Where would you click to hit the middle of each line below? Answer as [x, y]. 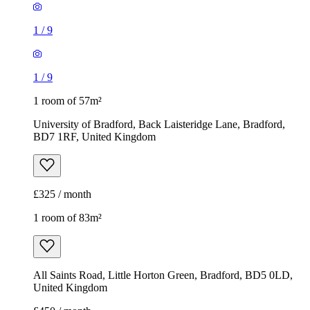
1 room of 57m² [67, 101]
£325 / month [62, 194]
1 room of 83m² [67, 218]
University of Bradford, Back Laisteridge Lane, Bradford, [159, 125]
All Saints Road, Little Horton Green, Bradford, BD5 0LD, [163, 275]
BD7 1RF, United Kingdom [94, 137]
